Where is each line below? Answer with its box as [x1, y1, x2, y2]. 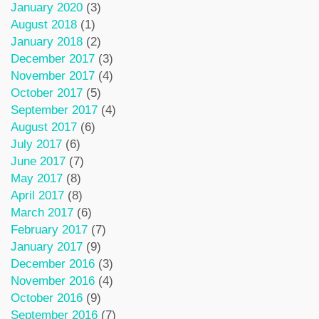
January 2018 [11, 34, 83, 48]
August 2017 [11, 120, 77, 134]
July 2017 [11, 137, 62, 151]
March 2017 [11, 205, 73, 219]
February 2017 [11, 222, 88, 236]
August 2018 [11, 17, 77, 31]
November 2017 [11, 68, 95, 83]
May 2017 [11, 171, 63, 185]
